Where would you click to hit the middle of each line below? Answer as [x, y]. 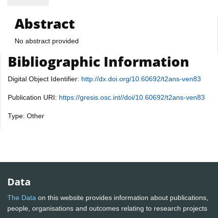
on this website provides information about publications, [122, 198]
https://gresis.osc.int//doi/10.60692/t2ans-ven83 [132, 97]
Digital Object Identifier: [45, 79]
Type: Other [26, 116]
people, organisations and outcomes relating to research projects [108, 209]
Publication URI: [33, 97]
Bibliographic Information [99, 61]
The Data [22, 198]
